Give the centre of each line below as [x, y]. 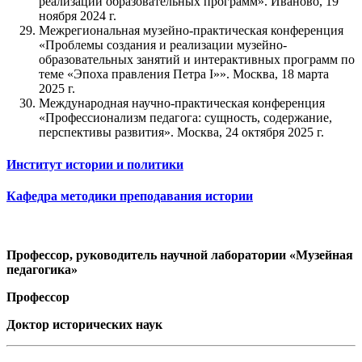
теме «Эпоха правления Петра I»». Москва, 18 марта [184, 74]
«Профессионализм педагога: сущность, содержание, [185, 118]
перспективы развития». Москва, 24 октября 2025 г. [181, 133]
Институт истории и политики [95, 164]
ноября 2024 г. [78, 16]
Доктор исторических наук [84, 325]
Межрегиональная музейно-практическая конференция [191, 31]
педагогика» [42, 270]
